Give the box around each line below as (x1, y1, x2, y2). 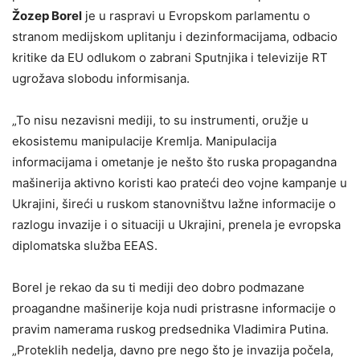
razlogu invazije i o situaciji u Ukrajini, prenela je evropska (12, 217, 341, 233)
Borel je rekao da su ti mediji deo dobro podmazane (12, 280, 305, 296)
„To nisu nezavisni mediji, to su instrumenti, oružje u (12, 112, 309, 129)
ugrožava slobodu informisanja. (12, 71, 190, 87)
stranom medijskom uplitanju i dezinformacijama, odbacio (12, 29, 337, 45)
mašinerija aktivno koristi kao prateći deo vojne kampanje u (12, 175, 347, 191)
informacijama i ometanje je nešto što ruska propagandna (12, 154, 337, 170)
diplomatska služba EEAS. (12, 238, 157, 254)
